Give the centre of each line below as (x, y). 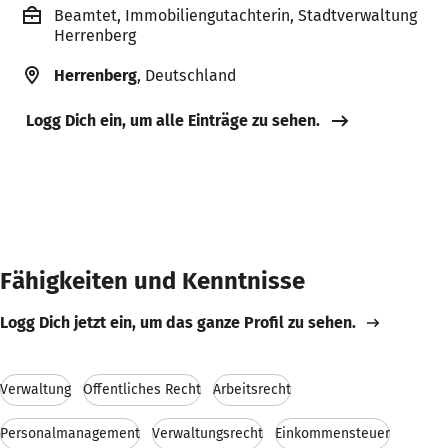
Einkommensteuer (332, 433)
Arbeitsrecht (252, 389)
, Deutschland (186, 75)
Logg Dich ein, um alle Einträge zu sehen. (173, 120)
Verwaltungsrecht (207, 433)
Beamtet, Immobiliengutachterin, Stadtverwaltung (235, 15)
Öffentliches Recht (142, 389)
